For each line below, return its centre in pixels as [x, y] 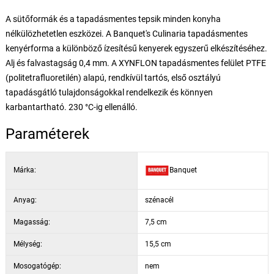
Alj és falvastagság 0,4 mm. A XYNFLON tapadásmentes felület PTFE [135, 63]
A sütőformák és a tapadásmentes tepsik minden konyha [113, 19]
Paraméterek [47, 134]
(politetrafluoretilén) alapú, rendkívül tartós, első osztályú [113, 77]
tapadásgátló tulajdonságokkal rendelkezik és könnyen [109, 92]
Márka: [24, 170]
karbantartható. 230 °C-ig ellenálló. [71, 107]
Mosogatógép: [37, 266]
